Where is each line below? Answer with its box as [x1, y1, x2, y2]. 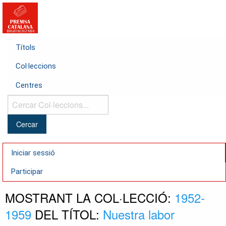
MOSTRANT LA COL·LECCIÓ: [5, 189, 175, 207]
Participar [11, 166, 43, 176]
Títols [16, 43, 35, 52]
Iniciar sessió [11, 148, 55, 157]
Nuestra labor [103, 205, 175, 223]
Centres [16, 80, 42, 90]
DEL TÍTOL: [31, 205, 103, 223]
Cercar [7, 95, 29, 106]
